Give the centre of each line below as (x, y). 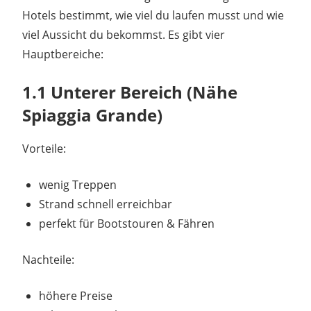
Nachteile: (48, 260)
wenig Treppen (78, 185)
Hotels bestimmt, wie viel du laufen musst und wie (153, 16)
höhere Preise (76, 296)
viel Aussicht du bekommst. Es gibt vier (124, 35)
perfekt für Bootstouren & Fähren (127, 224)
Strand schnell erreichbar (106, 204)
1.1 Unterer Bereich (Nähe (130, 92)
